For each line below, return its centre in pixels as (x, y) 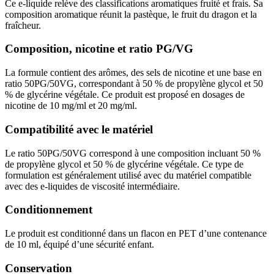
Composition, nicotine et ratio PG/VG (99, 49)
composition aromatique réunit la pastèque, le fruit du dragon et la (131, 14)
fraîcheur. (23, 25)
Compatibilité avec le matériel (79, 129)
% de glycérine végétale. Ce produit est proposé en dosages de (125, 95)
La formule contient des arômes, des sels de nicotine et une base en (133, 73)
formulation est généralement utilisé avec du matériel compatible (128, 175)
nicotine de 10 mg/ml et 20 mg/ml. (71, 106)
